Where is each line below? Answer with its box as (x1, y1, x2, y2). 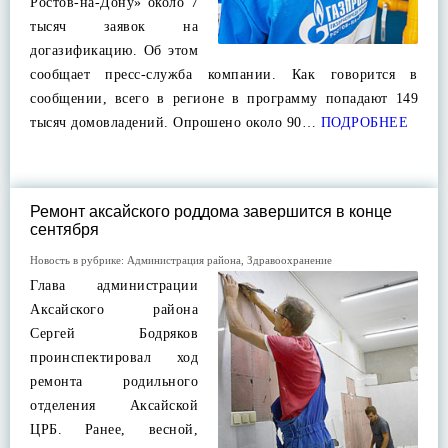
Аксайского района (30, 302, 198, 317)
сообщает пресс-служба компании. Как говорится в (30, 67, 418, 82)
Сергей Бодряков (30, 326, 198, 341)
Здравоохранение (247, 254, 332, 266)
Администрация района (127, 254, 241, 266)
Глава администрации (30, 278, 198, 293)
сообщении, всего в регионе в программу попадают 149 (30, 91, 418, 106)
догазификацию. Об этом (30, 43, 198, 58)
